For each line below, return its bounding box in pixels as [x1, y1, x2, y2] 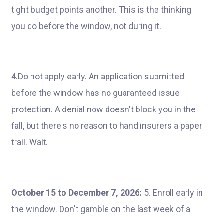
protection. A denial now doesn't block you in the [11, 104, 196, 114]
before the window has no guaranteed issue [11, 88, 180, 98]
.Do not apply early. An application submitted [16, 71, 184, 81]
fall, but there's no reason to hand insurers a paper [11, 121, 202, 131]
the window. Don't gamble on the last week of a [11, 204, 190, 214]
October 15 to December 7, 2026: [11, 187, 142, 198]
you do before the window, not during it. [11, 21, 161, 31]
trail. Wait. [11, 137, 48, 147]
